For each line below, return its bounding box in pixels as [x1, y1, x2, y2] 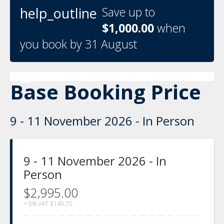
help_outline [20, 3, 97, 22]
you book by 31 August [20, 35, 137, 52]
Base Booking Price [10, 77, 201, 105]
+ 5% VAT [23, 199, 48, 208]
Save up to [102, 3, 155, 20]
